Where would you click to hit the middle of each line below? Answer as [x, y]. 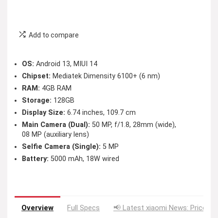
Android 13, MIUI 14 [66, 64]
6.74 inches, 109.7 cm [100, 113]
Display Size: [44, 113]
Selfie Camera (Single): [61, 147]
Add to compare [54, 35]
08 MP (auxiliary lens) [55, 135]
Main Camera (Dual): [56, 125]
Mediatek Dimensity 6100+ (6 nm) [105, 76]
